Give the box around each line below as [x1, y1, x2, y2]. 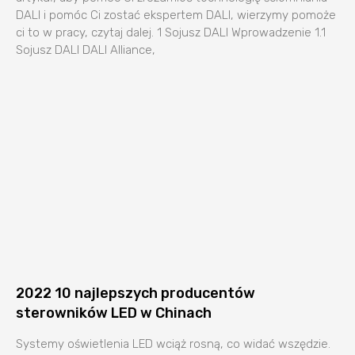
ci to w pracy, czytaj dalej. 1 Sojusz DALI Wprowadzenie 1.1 [16, 25, 326, 40]
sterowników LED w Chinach [16, 303, 212, 322]
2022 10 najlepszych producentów [16, 284, 255, 302]
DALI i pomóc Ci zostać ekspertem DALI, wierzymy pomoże [16, 7, 336, 22]
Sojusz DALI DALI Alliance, [16, 42, 155, 57]
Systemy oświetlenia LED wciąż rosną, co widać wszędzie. [16, 336, 330, 351]
